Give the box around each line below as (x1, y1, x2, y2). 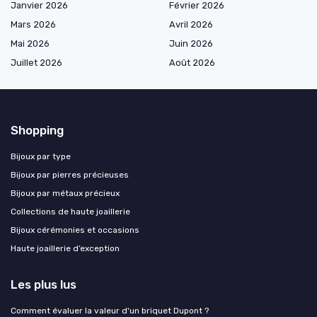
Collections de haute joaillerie (11, 207, 130, 217)
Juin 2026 (169, 38, 213, 50)
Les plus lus (11, 277, 76, 292)
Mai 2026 (11, 38, 50, 50)
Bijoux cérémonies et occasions (11, 225, 139, 236)
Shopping (11, 123, 64, 138)
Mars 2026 (11, 19, 56, 30)
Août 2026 (169, 57, 215, 69)
